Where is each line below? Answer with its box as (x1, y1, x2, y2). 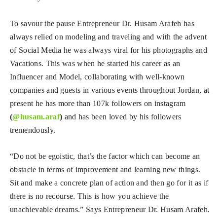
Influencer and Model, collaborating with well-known (10, 72, 185, 81)
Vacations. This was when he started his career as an (10, 59, 181, 68)
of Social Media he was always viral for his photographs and (10, 45, 207, 54)
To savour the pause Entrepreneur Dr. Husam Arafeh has (10, 19, 194, 28)
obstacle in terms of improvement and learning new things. (10, 165, 201, 174)
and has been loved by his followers (62, 112, 182, 121)
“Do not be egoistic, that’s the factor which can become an (10, 151, 200, 160)
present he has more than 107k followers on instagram (10, 99, 186, 108)
